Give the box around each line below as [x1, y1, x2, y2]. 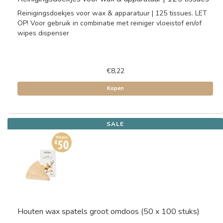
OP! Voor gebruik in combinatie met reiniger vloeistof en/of [17, 18, 202, 28]
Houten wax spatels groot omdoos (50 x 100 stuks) [17, 206, 200, 217]
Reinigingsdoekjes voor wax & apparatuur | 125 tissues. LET [17, 8, 207, 18]
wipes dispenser [17, 28, 69, 38]
